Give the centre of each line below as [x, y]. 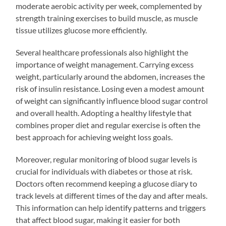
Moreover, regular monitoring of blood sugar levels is [107, 159]
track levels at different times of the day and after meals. [112, 195]
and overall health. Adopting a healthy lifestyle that [104, 112]
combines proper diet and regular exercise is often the [108, 125]
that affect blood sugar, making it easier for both [98, 219]
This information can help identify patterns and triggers [111, 207]
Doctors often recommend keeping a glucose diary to [107, 183]
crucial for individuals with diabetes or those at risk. [104, 171]
